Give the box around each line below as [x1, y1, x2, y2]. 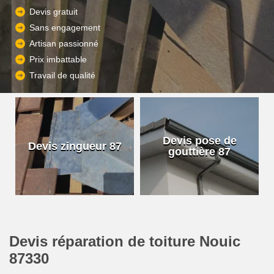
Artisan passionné [29, 39, 98, 49]
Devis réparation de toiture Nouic [9, 233, 240, 250]
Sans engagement [29, 23, 100, 33]
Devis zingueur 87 [28, 140, 122, 152]
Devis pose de [162, 135, 237, 147]
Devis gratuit [29, 7, 78, 17]
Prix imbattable [29, 54, 87, 65]
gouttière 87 [168, 146, 231, 158]
